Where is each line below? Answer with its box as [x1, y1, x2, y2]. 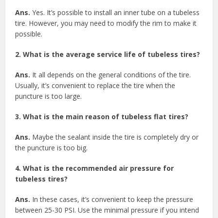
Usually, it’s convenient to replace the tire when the [15, 80, 176, 90]
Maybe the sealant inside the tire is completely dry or [30, 132, 199, 142]
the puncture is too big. [15, 143, 88, 152]
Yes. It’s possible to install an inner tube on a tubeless [30, 7, 200, 17]
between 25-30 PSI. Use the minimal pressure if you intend [15, 205, 200, 215]
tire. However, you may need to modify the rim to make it [15, 18, 197, 28]
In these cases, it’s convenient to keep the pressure [30, 194, 194, 204]
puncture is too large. [15, 91, 82, 101]
